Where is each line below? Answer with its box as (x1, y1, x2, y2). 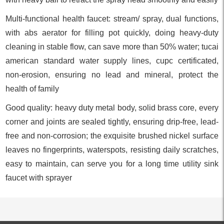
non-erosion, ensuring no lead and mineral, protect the (5, 70, 218, 79)
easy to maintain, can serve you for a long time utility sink (5, 159, 218, 168)
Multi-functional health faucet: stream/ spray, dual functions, (5, 14, 218, 23)
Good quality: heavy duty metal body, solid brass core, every (5, 103, 218, 112)
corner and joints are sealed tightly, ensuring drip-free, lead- (5, 117, 218, 126)
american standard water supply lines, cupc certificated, (5, 56, 218, 65)
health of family (5, 84, 59, 93)
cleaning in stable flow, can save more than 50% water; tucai (5, 42, 218, 51)
